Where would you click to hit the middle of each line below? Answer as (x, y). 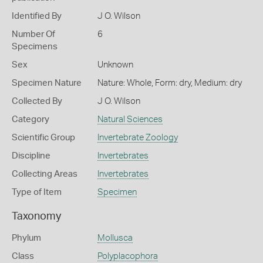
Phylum (26, 238)
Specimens (35, 47)
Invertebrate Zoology (137, 138)
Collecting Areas (45, 174)
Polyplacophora (127, 256)
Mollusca (115, 238)
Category (31, 119)
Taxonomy (36, 217)
